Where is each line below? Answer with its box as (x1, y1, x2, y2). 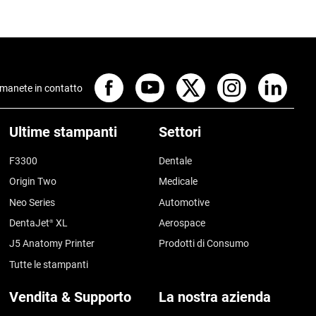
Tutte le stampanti (9, 258, 89, 270)
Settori (159, 123, 202, 140)
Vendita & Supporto (9, 288, 132, 305)
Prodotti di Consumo (159, 238, 250, 250)
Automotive (159, 196, 210, 208)
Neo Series (9, 196, 56, 208)
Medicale (159, 176, 198, 188)
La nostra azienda (159, 288, 272, 305)
